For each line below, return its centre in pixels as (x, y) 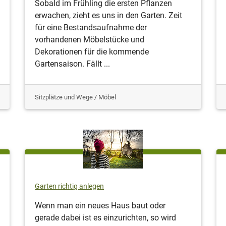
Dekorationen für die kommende (92, 51)
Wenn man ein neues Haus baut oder (100, 205)
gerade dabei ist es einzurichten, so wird (105, 217)
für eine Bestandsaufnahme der (91, 27)
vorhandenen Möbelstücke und (90, 39)
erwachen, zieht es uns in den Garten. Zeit (108, 15)
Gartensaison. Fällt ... (72, 64)
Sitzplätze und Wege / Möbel (75, 97)
